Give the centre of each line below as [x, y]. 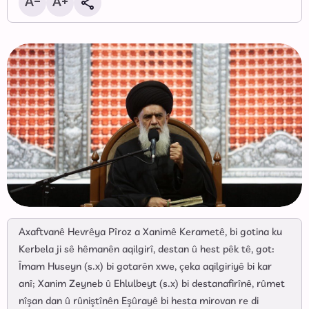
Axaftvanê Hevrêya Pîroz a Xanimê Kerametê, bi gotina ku [150, 233]
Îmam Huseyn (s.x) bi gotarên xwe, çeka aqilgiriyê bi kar [145, 267]
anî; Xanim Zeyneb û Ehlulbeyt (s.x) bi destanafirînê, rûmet [152, 285]
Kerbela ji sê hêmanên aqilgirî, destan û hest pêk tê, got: [147, 250]
